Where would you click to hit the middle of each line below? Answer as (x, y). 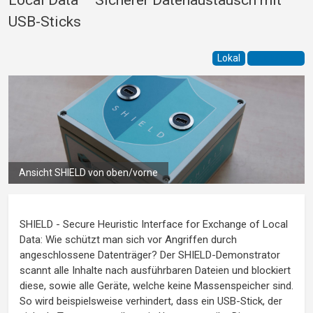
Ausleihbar (276, 58)
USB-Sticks (45, 21)
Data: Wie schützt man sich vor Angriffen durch (128, 240)
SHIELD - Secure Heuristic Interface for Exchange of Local (154, 225)
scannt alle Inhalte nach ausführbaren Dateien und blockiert (155, 271)
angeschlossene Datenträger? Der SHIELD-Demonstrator (150, 255)
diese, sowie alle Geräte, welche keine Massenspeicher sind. (156, 286)
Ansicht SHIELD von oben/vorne (88, 173)
